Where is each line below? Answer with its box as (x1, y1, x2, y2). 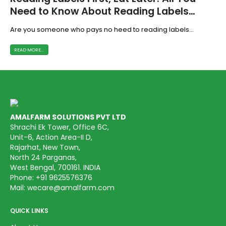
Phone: (10, 173, 36, 183)
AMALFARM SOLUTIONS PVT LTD (10, 112, 126, 123)
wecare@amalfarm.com (27, 183, 115, 193)
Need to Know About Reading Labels (10, 4, 189, 18)
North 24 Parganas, (10, 152, 77, 163)
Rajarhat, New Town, (10, 142, 80, 153)
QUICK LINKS (10, 207, 48, 215)
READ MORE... (14, 46, 44, 53)
